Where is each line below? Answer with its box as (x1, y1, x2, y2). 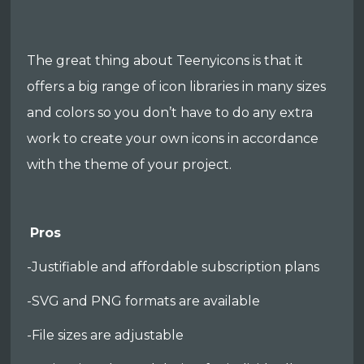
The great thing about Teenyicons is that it (27, 53, 304, 69)
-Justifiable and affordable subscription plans (27, 259, 320, 275)
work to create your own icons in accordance (27, 131, 319, 147)
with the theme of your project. (27, 157, 232, 173)
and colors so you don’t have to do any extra (27, 105, 314, 121)
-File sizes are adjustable (27, 327, 184, 344)
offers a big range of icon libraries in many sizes (27, 79, 327, 95)
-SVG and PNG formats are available (27, 293, 261, 310)
